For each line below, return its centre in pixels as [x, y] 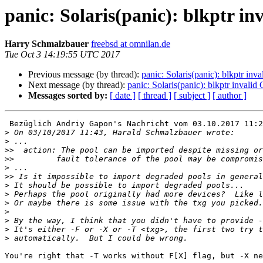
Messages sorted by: [68, 96]
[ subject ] [192, 96]
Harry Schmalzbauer [47, 44]
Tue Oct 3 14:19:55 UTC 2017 [62, 55]
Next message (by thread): [78, 85]
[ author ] [230, 96]
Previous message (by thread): [85, 75]
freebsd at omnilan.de [131, 44]
